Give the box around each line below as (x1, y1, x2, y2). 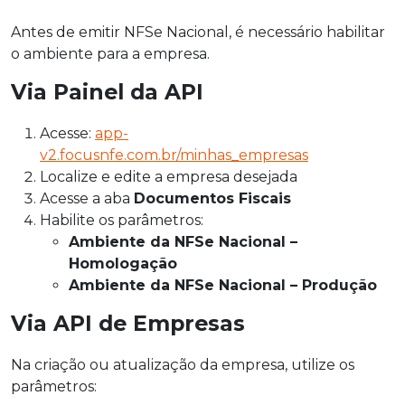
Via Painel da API (11, 79, 203, 106)
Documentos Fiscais (134, 190, 291, 208)
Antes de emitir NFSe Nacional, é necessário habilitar (11, 24, 385, 42)
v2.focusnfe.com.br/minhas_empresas (40, 146, 308, 165)
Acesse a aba (40, 190, 134, 208)
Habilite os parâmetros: (40, 212, 203, 230)
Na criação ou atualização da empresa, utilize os (11, 356, 354, 374)
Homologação (69, 255, 177, 273)
